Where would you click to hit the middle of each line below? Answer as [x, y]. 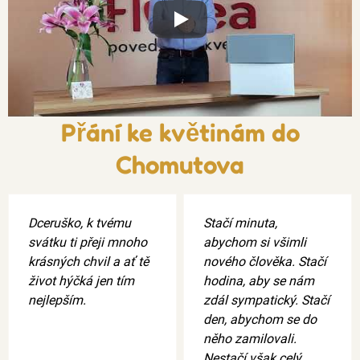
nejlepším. [57, 300]
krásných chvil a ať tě [88, 261]
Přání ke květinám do [180, 132]
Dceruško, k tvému [80, 223]
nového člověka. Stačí [265, 261]
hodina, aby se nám [259, 280]
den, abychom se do [260, 319]
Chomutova [180, 164]
